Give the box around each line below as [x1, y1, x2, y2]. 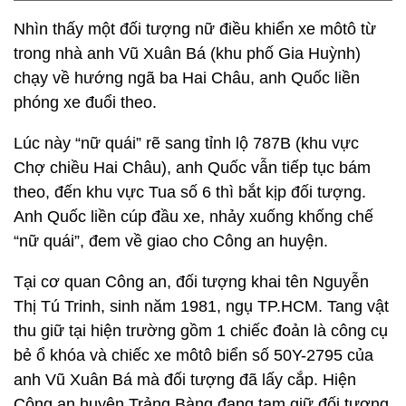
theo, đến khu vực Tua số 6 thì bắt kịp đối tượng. [14, 183, 366, 201]
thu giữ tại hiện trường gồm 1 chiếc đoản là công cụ [14, 322, 388, 340]
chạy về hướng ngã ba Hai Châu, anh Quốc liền [14, 69, 360, 87]
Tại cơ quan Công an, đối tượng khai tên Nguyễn [14, 273, 369, 291]
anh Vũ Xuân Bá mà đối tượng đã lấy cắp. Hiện [14, 371, 356, 389]
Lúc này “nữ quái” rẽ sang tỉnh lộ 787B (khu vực [14, 134, 359, 152]
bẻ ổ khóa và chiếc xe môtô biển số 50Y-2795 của [14, 346, 373, 364]
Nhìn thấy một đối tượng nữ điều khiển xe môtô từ [14, 20, 376, 38]
